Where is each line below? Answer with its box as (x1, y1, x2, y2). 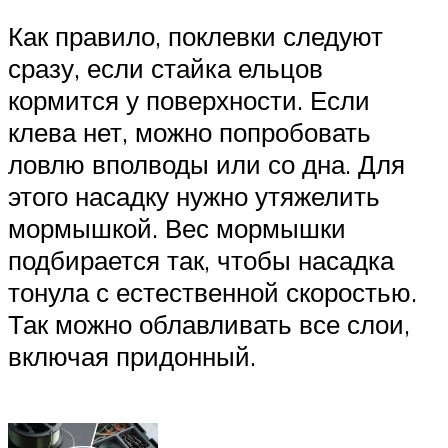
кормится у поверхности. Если (8, 84, 370, 117)
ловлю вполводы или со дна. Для (8, 148, 405, 181)
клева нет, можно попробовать (8, 116, 371, 149)
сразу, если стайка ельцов (8, 52, 323, 85)
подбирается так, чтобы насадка (8, 244, 394, 277)
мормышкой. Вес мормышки (8, 212, 346, 245)
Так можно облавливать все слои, (8, 308, 410, 341)
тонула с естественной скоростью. (8, 276, 417, 309)
